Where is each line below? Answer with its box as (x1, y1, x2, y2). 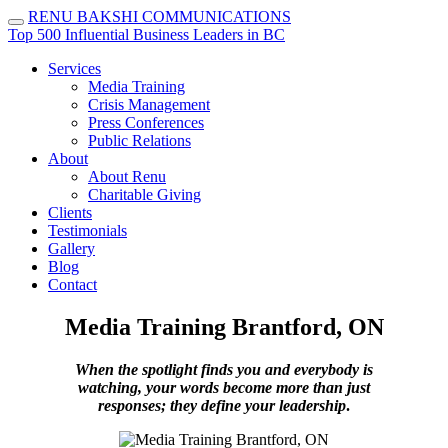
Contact (48, 276, 97, 293)
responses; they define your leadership (98, 396, 346, 414)
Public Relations (88, 132, 191, 149)
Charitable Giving (88, 186, 201, 203)
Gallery (48, 240, 95, 257)
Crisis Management (88, 96, 210, 113)
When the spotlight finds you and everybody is (75, 360, 373, 378)
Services (48, 60, 101, 77)
